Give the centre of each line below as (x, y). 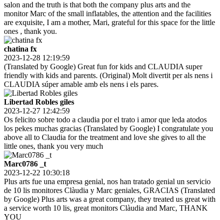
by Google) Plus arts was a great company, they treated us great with (110, 199)
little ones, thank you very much (54, 146)
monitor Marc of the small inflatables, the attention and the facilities (108, 14)
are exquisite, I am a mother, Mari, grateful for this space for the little (110, 23)
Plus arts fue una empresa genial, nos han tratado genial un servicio (107, 182)
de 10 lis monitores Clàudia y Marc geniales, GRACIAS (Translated (110, 191)
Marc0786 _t (25, 164)
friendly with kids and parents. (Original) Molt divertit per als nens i (108, 76)
